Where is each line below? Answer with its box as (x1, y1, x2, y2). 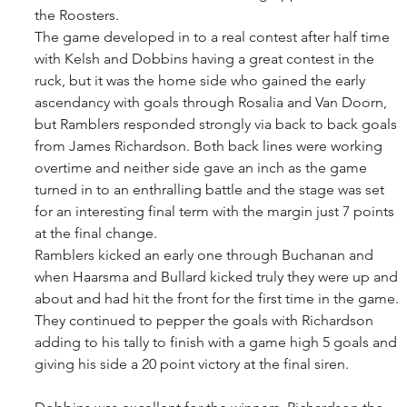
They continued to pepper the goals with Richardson (35, 311, 377, 329)
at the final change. (35, 223, 161, 242)
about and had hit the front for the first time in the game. (35, 289, 402, 307)
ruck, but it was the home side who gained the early (35, 71, 369, 89)
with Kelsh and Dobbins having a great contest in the (35, 49, 378, 67)
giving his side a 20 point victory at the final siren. (35, 354, 352, 372)
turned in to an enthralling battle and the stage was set (35, 180, 388, 198)
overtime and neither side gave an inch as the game (35, 158, 371, 176)
